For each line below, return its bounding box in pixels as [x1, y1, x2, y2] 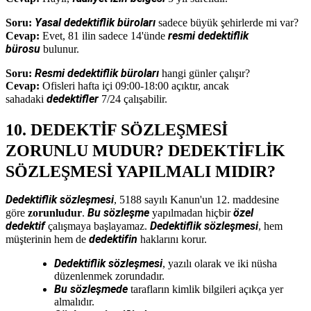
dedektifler [47, 92, 99, 106]
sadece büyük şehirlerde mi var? [155, 16, 299, 28]
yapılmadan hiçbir [149, 206, 233, 219]
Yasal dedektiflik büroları [35, 15, 155, 29]
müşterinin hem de [6, 233, 89, 245]
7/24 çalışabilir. [99, 92, 167, 105]
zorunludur [28, 206, 82, 219]
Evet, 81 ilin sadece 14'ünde [40, 29, 168, 42]
